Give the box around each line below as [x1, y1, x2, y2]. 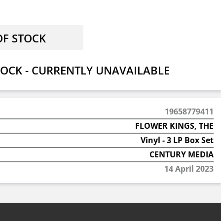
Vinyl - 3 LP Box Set [140, 135, 214, 146]
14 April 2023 [164, 163, 214, 174]
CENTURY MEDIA [149, 149, 214, 160]
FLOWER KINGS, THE [135, 120, 214, 131]
